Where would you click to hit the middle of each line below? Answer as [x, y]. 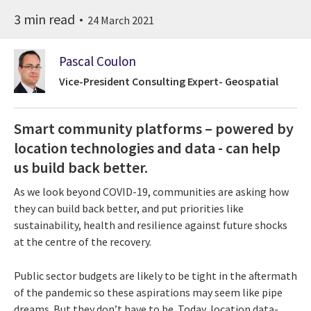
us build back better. [81, 167]
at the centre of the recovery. [83, 242]
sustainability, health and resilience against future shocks [151, 225]
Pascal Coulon [98, 61]
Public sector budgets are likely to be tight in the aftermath [155, 276]
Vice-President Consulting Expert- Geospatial [169, 82]
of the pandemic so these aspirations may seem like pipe [148, 293]
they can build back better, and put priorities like [129, 209]
